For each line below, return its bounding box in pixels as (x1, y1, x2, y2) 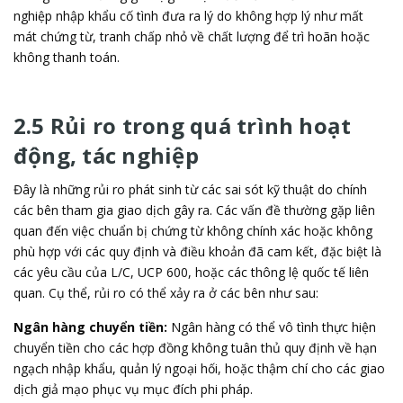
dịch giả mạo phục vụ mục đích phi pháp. (13, 380, 253, 398)
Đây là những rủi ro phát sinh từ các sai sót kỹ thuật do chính (13, 180, 367, 198)
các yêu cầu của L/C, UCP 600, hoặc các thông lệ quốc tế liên (13, 263, 369, 281)
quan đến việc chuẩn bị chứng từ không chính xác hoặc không (13, 221, 372, 239)
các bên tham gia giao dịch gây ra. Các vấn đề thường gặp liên (13, 201, 375, 219)
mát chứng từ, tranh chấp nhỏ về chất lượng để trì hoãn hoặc (13, 27, 370, 45)
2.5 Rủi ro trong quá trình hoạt (13, 110, 352, 140)
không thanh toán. (13, 48, 120, 66)
